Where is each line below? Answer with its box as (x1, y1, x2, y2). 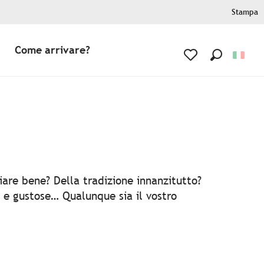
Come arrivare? (14, 44, 90, 57)
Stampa (232, 8, 258, 16)
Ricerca (210, 62, 246, 75)
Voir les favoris (184, 64, 246, 75)
